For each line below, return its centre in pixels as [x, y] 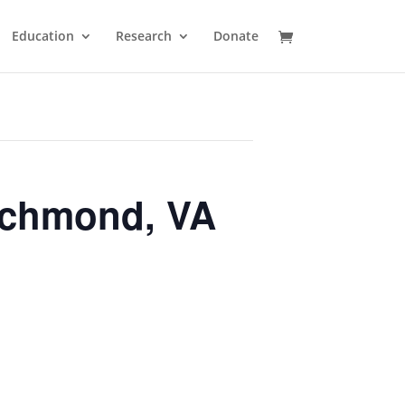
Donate [236, 36]
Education [43, 36]
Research [144, 36]
